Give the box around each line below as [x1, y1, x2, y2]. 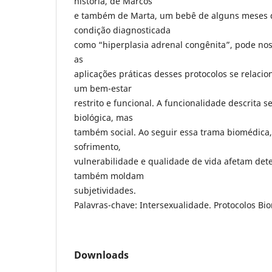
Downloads [74, 248, 129, 262]
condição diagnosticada [74, 24, 171, 36]
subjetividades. [74, 184, 136, 196]
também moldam [74, 169, 144, 182]
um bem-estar [74, 82, 132, 94]
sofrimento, [74, 140, 121, 152]
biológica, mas [74, 111, 133, 123]
